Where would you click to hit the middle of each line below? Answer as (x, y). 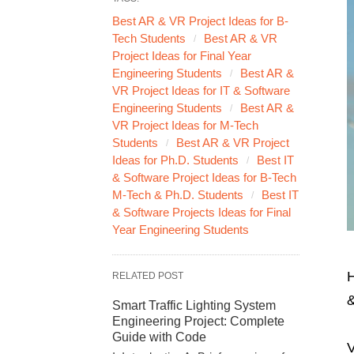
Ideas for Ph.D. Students (175, 160)
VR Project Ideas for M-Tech (185, 125)
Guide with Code (159, 337)
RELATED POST (148, 276)
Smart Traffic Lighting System (194, 305)
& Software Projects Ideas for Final (201, 212)
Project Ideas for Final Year (182, 56)
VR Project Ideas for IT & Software (201, 90)
